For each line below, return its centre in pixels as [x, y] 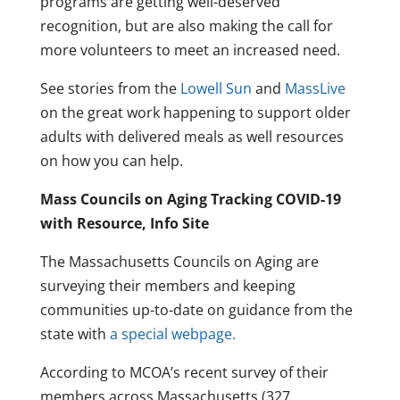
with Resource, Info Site [124, 224]
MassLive [315, 89]
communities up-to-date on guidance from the [196, 310]
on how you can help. [111, 161]
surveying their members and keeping [167, 286]
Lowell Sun [216, 89]
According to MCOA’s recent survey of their [184, 373]
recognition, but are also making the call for [186, 26]
